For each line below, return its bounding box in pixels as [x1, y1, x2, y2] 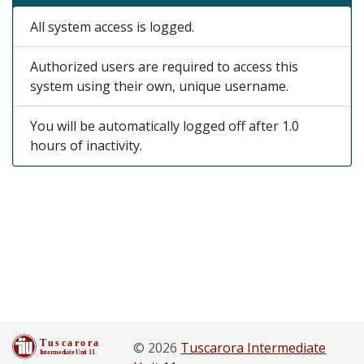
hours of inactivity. [30, 136, 142, 154]
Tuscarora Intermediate [180, 339, 327, 357]
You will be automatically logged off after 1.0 [30, 117, 299, 135]
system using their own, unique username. [30, 77, 288, 95]
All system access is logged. [30, 18, 194, 36]
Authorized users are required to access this [30, 58, 298, 76]
